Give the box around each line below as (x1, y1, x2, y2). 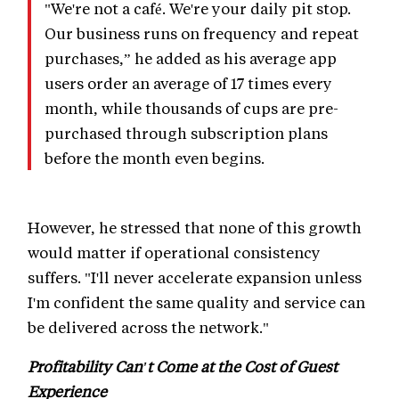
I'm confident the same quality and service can (28, 292, 365, 313)
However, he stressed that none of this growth (28, 217, 362, 238)
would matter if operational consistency (28, 242, 321, 263)
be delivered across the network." (28, 317, 269, 338)
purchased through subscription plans (45, 123, 328, 143)
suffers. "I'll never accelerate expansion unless (28, 267, 362, 288)
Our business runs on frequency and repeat (45, 23, 359, 44)
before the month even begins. (45, 148, 265, 168)
